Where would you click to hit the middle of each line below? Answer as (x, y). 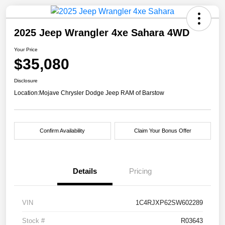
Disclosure (26, 81)
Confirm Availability (63, 131)
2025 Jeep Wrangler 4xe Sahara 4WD (102, 33)
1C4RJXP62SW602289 (169, 203)
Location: (27, 93)
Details (85, 171)
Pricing (140, 171)
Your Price (26, 50)
